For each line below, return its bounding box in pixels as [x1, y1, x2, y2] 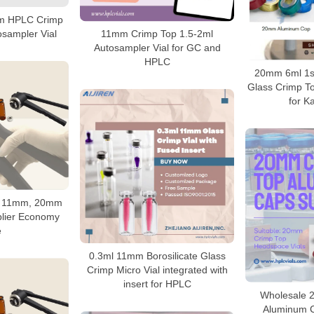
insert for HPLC [123, 278, 191, 290]
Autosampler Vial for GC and [93, 42, 221, 54]
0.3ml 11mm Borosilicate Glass [88, 250, 226, 262]
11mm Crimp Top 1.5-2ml [101, 28, 213, 40]
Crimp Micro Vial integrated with [86, 264, 228, 276]
